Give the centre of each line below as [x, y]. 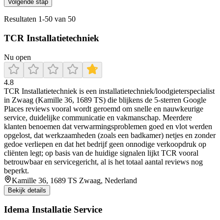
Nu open [17, 57]
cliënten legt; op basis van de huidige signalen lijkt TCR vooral [101, 153]
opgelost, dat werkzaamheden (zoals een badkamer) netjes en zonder [110, 135]
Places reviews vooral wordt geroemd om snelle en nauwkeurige [104, 109]
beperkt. [16, 170]
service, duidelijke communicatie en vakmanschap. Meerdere [98, 117]
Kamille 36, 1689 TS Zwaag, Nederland [74, 180]
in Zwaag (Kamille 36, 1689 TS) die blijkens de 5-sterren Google [105, 100]
